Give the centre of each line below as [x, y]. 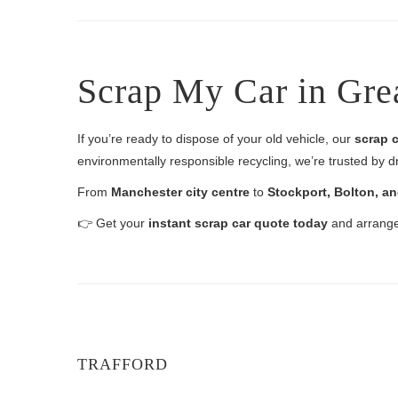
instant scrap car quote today [238, 223]
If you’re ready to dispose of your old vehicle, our [216, 139]
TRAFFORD [123, 364]
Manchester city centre [180, 192]
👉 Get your [113, 223]
